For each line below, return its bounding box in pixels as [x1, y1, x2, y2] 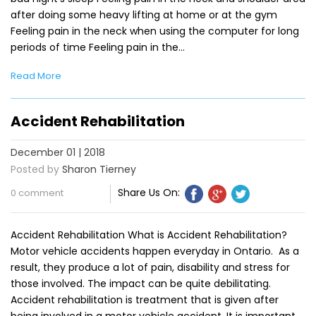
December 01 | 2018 [11, 145, 105, 159]
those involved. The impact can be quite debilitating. [11, 276, 271, 291]
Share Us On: [118, 185, 181, 200]
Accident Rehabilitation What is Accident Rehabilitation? [11, 227, 287, 242]
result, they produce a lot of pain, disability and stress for [11, 260, 290, 274]
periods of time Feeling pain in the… [11, 40, 185, 55]
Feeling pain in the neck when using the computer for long [11, 24, 299, 39]
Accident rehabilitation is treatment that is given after [11, 292, 279, 307]
